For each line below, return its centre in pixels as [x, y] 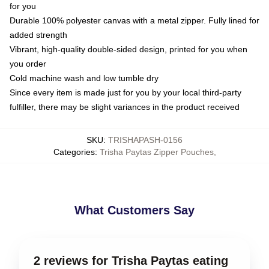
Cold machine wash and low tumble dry [84, 78]
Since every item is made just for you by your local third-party [125, 92]
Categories [74, 152]
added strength [38, 35]
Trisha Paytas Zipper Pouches [156, 152]
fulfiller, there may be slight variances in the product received [125, 107]
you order [28, 63]
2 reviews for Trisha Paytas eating [131, 260]
